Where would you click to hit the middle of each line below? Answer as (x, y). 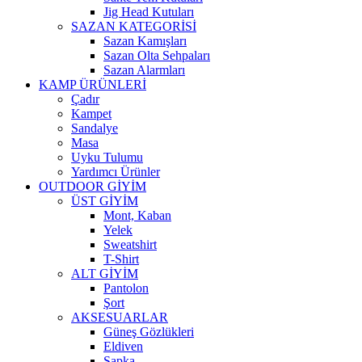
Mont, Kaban (137, 215)
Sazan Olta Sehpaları (157, 55)
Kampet (91, 114)
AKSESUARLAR (120, 317)
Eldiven (123, 346)
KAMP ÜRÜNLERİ (93, 84)
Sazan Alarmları (144, 70)
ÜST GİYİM (105, 201)
